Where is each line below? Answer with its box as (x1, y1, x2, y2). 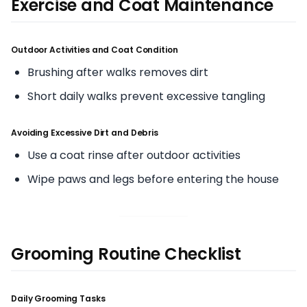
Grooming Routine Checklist (11, 242, 241, 265)
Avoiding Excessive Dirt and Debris (11, 126, 158, 138)
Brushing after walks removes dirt (27, 64, 208, 80)
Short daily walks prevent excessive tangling (27, 88, 265, 104)
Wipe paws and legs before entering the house (27, 171, 279, 187)
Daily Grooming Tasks (11, 292, 106, 304)
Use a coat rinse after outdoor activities (27, 147, 241, 163)
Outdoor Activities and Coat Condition (11, 43, 178, 56)
